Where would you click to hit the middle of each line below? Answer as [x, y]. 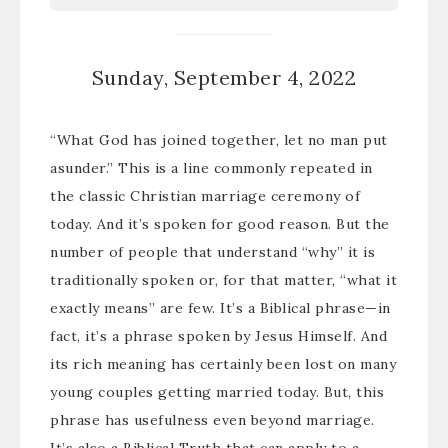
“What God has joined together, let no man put [219, 140]
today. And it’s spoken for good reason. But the [220, 224]
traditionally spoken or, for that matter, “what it [223, 280]
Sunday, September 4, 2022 [224, 78]
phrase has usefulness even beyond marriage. [212, 420]
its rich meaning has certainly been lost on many [223, 364]
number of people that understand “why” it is [212, 252]
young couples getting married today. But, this [217, 392]
